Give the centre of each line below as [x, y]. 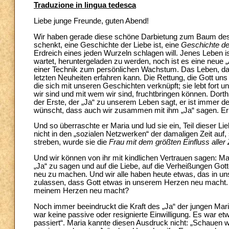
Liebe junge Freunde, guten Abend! [91, 21]
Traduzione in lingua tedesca [85, 5]
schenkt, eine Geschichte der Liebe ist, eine [107, 45]
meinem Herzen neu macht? [81, 191]
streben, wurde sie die [71, 142]
